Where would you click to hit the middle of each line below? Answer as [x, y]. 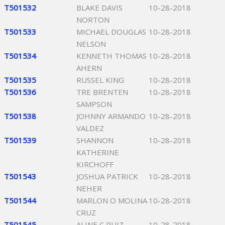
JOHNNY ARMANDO [111, 116]
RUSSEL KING [100, 80]
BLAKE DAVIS [99, 8]
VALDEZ [90, 128]
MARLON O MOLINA [112, 200]
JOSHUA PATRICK [107, 176]
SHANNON [95, 140]
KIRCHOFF [95, 164]
